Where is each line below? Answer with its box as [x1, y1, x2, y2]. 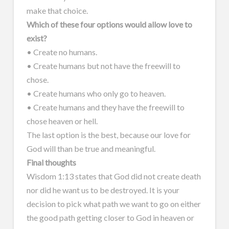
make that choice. [26, 5, 88, 15]
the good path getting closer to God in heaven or [26, 212, 194, 222]
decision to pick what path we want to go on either [26, 198, 201, 209]
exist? [26, 33, 47, 43]
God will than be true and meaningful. [26, 143, 155, 153]
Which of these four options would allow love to [26, 19, 192, 29]
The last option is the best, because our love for [26, 129, 191, 140]
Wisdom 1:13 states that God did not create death [26, 171, 201, 181]
